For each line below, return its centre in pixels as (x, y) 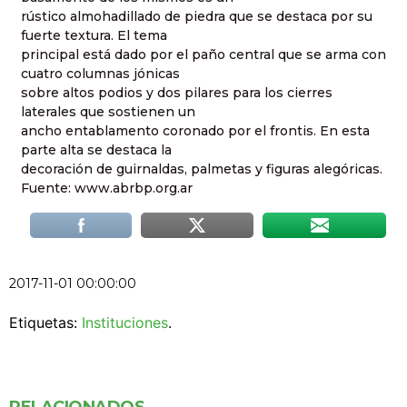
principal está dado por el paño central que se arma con (203, 54)
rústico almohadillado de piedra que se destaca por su (197, 16)
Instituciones (125, 322)
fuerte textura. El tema (94, 35)
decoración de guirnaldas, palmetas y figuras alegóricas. (202, 169)
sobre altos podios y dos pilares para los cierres (177, 92)
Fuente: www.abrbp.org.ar (107, 188)
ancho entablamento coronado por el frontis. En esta (195, 130)
